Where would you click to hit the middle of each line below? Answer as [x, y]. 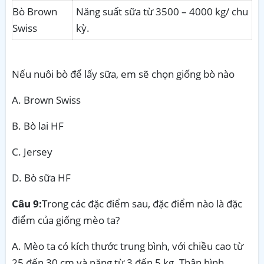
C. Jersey [32, 151]
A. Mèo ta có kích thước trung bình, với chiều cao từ [128, 246]
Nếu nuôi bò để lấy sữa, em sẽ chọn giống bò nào [123, 74]
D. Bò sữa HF [41, 177]
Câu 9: [27, 203]
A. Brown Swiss [46, 100]
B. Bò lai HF [38, 126]
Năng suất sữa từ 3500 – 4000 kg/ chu [162, 11]
